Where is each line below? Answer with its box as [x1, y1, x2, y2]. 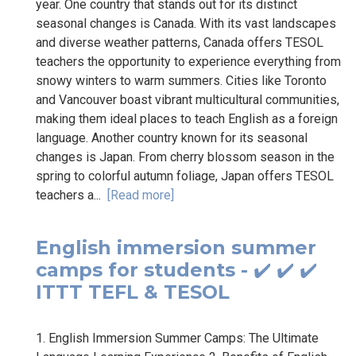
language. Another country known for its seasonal [36, 130, 308, 145]
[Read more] [107, 187, 174, 203]
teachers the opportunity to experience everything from [36, 53, 341, 69]
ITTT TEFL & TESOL [36, 280, 230, 304]
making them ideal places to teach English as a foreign [36, 110, 338, 126]
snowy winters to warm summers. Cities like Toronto [36, 72, 327, 88]
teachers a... [36, 187, 107, 203]
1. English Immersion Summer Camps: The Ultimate [36, 330, 319, 346]
